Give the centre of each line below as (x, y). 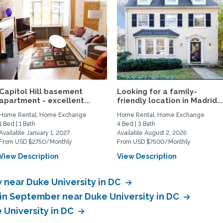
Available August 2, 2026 (152, 133)
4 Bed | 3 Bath (136, 124)
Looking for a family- (157, 92)
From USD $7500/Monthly (154, 142)
